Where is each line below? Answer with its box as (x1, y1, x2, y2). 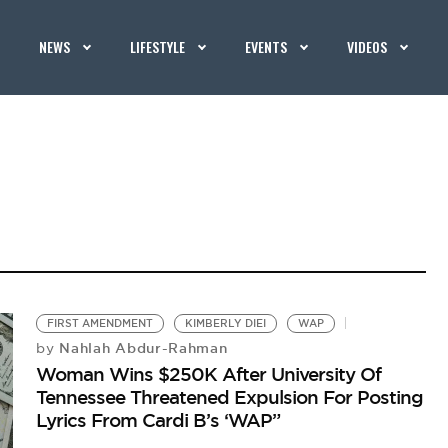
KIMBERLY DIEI (185, 317, 267, 330)
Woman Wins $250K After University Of (36, 362, 382, 386)
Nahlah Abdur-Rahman (54, 339, 228, 357)
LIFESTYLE (130, 36, 186, 57)
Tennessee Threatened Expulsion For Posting (36, 385, 424, 409)
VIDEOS (347, 36, 388, 57)
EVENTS (245, 36, 288, 57)
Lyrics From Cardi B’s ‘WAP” (36, 408, 281, 432)
